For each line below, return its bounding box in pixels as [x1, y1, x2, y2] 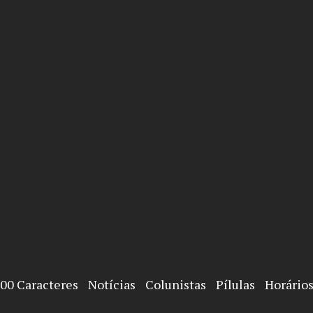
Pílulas [216, 275, 255, 293]
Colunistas [145, 275, 206, 293]
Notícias [88, 275, 136, 293]
